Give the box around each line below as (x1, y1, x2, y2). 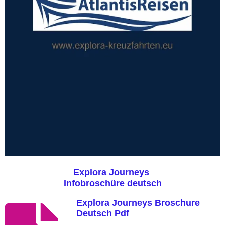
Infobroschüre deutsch (63, 178, 162, 189)
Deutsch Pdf (76, 208, 129, 219)
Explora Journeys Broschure (76, 198, 200, 208)
